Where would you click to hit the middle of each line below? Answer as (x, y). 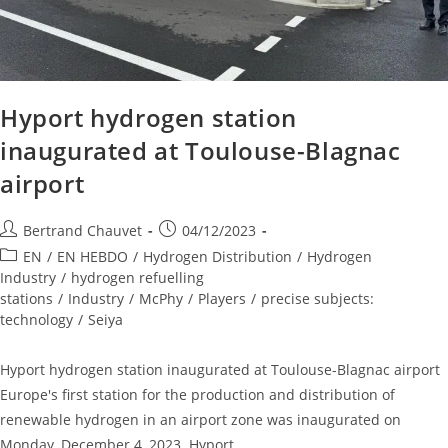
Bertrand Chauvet (82, 231)
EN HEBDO (92, 257)
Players (222, 299)
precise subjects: (317, 299)
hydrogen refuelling (137, 278)
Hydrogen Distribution (217, 257)
